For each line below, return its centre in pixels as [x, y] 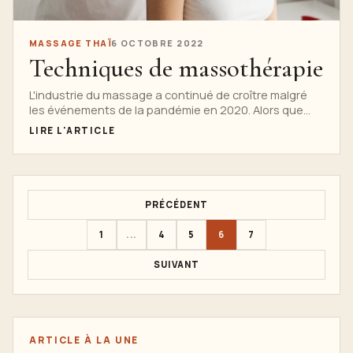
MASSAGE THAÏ [70, 43]
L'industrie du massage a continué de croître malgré [168, 95]
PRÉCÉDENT [176, 205]
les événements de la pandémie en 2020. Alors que [166, 110]
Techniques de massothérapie [176, 69]
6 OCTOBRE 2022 [157, 43]
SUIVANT [176, 265]
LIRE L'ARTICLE [72, 131]
